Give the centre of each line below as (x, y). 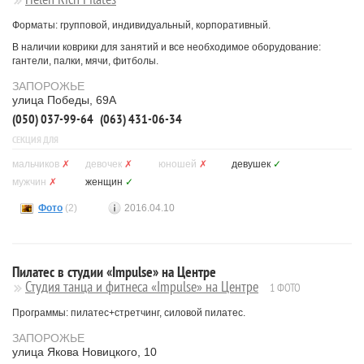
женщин (104, 182)
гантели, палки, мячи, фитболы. (85, 61)
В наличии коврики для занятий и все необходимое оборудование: (167, 47)
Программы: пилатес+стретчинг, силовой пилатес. (129, 313)
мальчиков (36, 164)
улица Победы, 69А (64, 100)
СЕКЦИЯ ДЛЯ (35, 139)
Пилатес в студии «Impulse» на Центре (114, 272)
